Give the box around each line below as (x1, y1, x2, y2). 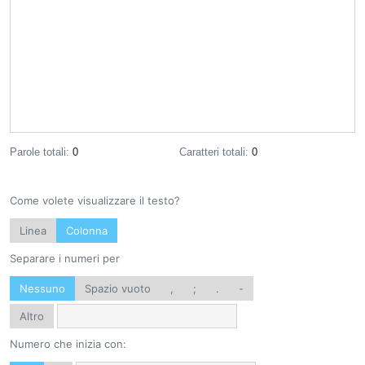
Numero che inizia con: (10, 337, 126, 350)
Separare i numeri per (10, 252, 120, 265)
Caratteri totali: (178, 146, 252, 158)
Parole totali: (10, 146, 73, 158)
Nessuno (20, 282, 65, 295)
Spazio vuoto (85, 282, 151, 295)
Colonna (66, 224, 108, 237)
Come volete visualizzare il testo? (10, 194, 180, 207)
